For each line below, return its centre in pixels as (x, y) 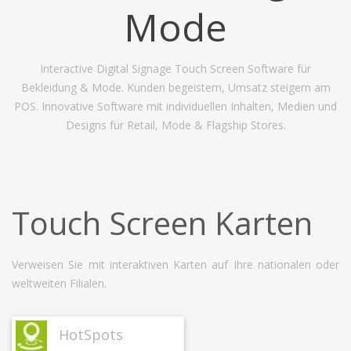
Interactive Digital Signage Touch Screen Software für (175, 69)
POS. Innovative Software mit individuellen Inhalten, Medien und (175, 106)
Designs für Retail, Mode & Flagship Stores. (175, 125)
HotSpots (91, 335)
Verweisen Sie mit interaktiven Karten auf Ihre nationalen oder (175, 264)
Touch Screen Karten (162, 223)
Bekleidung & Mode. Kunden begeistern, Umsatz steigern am (175, 87)
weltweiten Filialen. (59, 283)
